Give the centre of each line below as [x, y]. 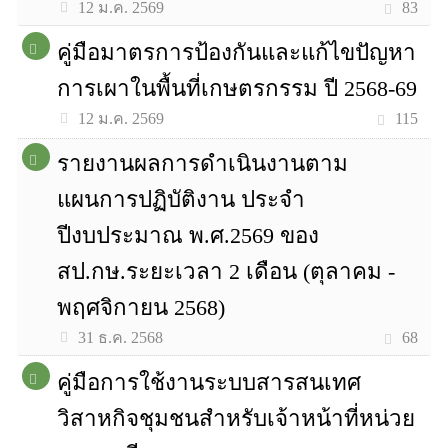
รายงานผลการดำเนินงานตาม [203, 163]
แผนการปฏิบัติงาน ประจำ [181, 199]
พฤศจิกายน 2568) [141, 307]
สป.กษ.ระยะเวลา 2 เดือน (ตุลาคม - [226, 271]
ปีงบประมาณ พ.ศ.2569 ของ [188, 235]
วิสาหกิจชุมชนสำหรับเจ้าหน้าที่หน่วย [236, 418]
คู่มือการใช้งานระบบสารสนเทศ [209, 382]
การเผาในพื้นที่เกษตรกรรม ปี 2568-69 [237, 88]
